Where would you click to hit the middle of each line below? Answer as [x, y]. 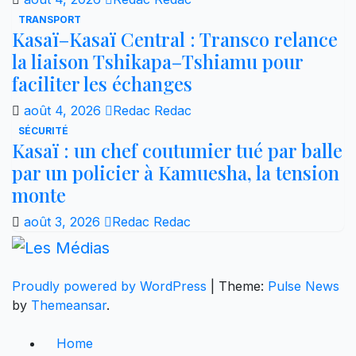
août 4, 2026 [64, 110]
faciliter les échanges [102, 83]
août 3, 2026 [64, 221]
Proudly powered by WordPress [111, 286]
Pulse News [304, 286]
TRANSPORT [50, 19]
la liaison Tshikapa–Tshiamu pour [157, 61]
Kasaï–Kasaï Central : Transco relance [175, 39]
